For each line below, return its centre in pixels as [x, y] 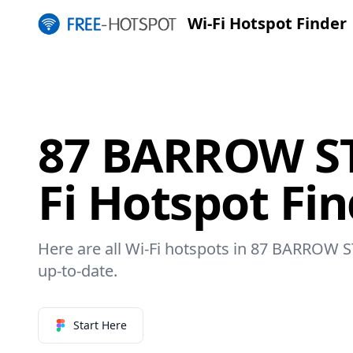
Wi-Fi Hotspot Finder [267, 23]
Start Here [100, 325]
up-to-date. [78, 270]
